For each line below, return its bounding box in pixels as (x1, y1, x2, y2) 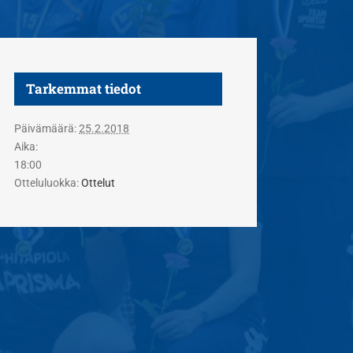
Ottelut (81, 176, 115, 189)
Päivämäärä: (14, 122, 76, 135)
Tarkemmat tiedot (26, 80, 141, 98)
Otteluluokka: (14, 176, 79, 189)
